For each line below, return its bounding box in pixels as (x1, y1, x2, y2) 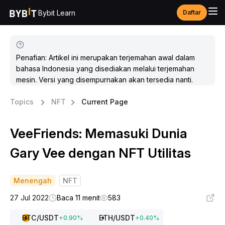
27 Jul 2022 (10, 193, 49, 202)
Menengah (14, 176, 52, 185)
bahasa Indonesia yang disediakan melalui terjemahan (16, 64, 194, 73)
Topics (10, 97, 34, 106)
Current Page (81, 97, 128, 106)
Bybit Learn (38, 8, 75, 17)
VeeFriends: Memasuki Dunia (10, 126, 187, 141)
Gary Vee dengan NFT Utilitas (10, 145, 191, 161)
